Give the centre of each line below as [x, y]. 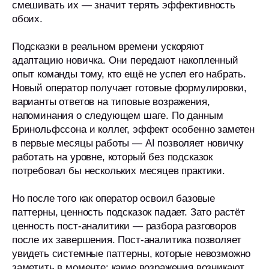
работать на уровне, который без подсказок [113, 157]
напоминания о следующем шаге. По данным [118, 116]
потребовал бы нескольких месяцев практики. [119, 171]
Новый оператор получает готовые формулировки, [129, 88]
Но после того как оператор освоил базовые [114, 198]
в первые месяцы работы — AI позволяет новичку [128, 143]
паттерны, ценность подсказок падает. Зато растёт [128, 212]
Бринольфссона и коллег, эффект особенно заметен [134, 129]
